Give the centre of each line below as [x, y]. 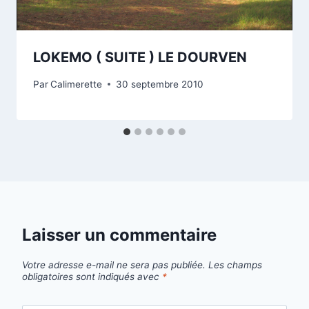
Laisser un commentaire [119, 235]
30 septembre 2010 [160, 84]
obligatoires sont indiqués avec [92, 276]
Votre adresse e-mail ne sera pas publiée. [114, 265]
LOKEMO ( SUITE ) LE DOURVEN [140, 58]
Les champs [235, 265]
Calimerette [77, 84]
